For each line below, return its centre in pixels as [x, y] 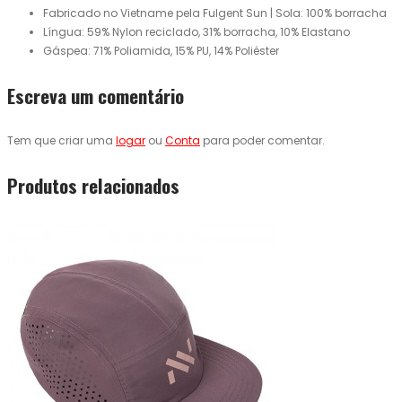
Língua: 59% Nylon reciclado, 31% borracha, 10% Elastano [197, 32]
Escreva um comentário [96, 96]
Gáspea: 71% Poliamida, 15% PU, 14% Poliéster [161, 51]
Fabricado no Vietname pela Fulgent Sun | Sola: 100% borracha [215, 13]
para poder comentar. [262, 141]
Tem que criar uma [61, 141]
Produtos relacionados [93, 186]
